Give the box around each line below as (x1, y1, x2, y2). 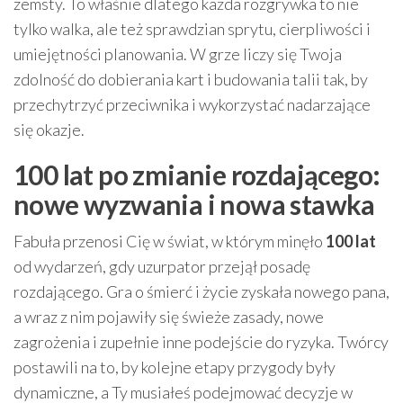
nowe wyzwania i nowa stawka (13, 188, 375, 220)
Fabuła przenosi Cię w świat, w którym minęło (13, 231, 326, 251)
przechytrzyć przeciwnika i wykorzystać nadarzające (13, 94, 371, 114)
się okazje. (13, 120, 85, 139)
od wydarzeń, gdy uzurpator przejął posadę (13, 256, 310, 276)
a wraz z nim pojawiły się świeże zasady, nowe (13, 307, 324, 327)
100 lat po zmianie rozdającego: (13, 158, 381, 191)
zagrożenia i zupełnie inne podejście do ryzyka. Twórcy (13, 332, 389, 352)
